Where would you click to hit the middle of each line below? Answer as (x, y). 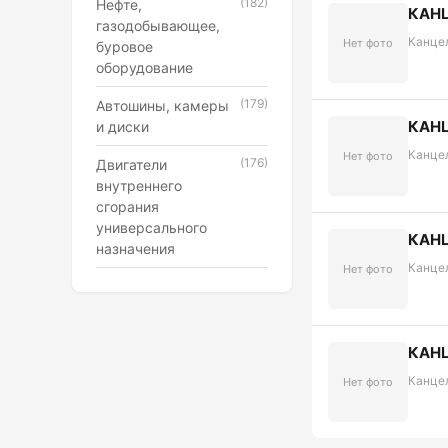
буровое (124, 46)
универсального (151, 227)
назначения (135, 248)
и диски (122, 126)
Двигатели (131, 164)
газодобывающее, (158, 25)
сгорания (127, 206)
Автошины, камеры (162, 105)
